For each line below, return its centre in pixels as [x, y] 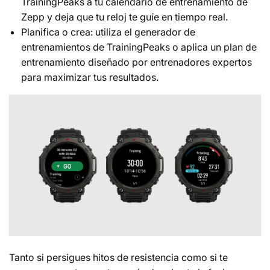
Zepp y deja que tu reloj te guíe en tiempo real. [124, 17]
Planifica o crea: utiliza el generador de [108, 32]
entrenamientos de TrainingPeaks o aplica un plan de [139, 47]
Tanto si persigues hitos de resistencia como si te [118, 258]
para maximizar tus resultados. [90, 77]
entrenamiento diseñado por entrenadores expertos [137, 62]
